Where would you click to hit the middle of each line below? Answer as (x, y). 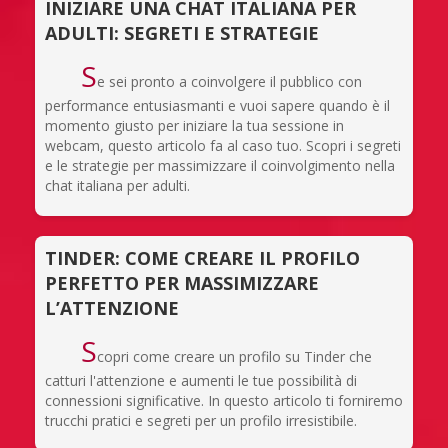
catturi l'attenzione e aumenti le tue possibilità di (201, 380)
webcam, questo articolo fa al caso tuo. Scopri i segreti (223, 145)
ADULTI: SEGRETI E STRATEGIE (182, 32)
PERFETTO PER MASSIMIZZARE (182, 282)
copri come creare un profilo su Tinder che (234, 356)
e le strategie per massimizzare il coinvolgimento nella (220, 165)
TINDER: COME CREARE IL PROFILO (202, 257)
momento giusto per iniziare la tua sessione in (194, 125)
